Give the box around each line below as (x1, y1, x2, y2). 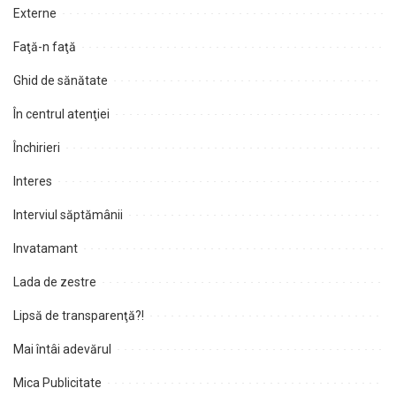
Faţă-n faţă (13, 39, 76, 54)
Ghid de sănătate (13, 72, 108, 88)
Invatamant (13, 240, 78, 255)
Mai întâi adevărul (13, 341, 111, 356)
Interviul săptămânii (13, 207, 123, 222)
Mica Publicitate (13, 375, 102, 390)
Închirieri (13, 140, 60, 155)
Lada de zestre (13, 274, 96, 289)
